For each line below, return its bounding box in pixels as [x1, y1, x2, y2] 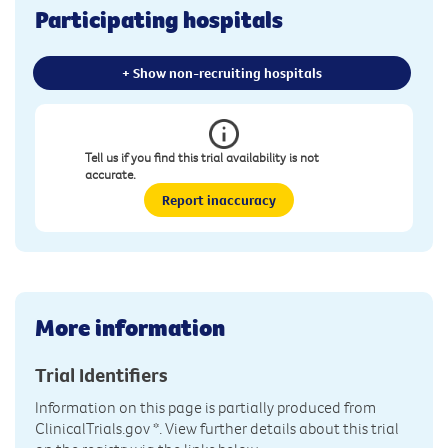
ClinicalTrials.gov [35, 417, 150, 438]
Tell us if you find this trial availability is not [84, 148, 319, 165]
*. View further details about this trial [150, 417, 399, 438]
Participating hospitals [35, 3, 283, 34]
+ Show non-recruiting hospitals [122, 63, 322, 82]
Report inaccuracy [162, 190, 276, 209]
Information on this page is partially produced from [35, 396, 376, 417]
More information [35, 311, 225, 342]
